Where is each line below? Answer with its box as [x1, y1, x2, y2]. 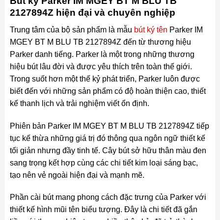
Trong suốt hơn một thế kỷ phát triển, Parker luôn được [9, 74, 200, 83]
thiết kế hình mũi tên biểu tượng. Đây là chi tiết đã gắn [9, 205, 197, 214]
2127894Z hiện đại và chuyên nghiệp [9, 7, 175, 18]
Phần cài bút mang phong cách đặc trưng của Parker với [9, 193, 206, 202]
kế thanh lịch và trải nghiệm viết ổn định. [9, 99, 149, 108]
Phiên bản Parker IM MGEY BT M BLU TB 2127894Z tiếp [9, 121, 209, 130]
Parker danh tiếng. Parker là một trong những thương [9, 50, 194, 58]
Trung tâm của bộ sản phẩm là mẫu [9, 25, 134, 34]
